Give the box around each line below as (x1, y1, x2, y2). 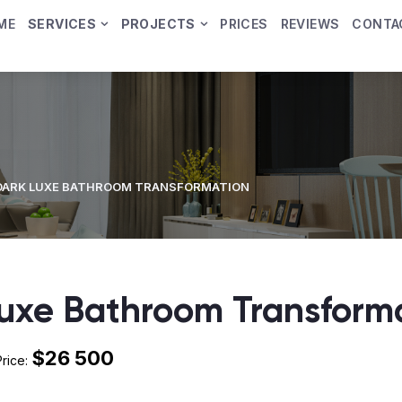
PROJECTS (120, 15, 196, 31)
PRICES (220, 15, 268, 31)
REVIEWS (280, 15, 340, 31)
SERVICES (27, 15, 97, 31)
